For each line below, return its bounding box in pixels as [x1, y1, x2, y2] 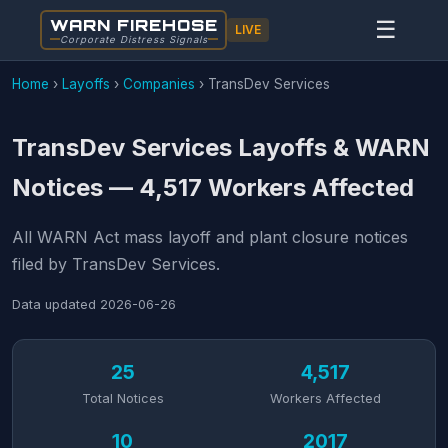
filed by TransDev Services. [12, 254, 220, 274]
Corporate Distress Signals [59, 33, 208, 45]
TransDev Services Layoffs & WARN [12, 133, 430, 162]
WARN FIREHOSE [49, 14, 218, 35]
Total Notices [81, 391, 164, 406]
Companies [123, 76, 195, 92]
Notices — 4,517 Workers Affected [12, 173, 414, 202]
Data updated [12, 297, 100, 312]
